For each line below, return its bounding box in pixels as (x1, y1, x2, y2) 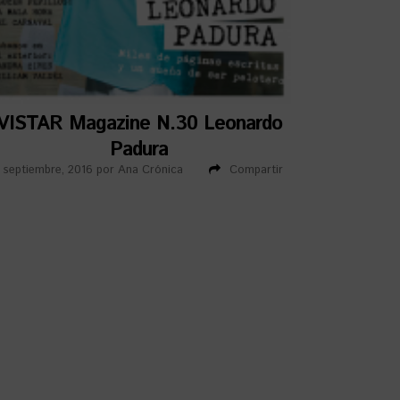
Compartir (229, 162, 283, 179)
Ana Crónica (117, 162, 183, 179)
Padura (110, 136, 169, 165)
